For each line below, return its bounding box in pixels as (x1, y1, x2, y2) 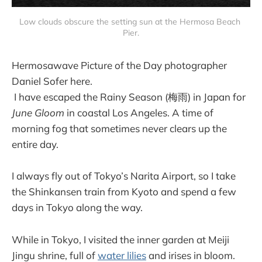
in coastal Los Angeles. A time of (64, 106, 213, 119)
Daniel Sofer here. (12, 75, 92, 88)
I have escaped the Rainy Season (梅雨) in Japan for (12, 91, 246, 104)
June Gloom (12, 106, 64, 119)
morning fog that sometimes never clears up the (12, 122, 227, 135)
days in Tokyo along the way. (12, 201, 143, 214)
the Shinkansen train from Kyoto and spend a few (12, 185, 236, 198)
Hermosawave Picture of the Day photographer (12, 59, 227, 72)
